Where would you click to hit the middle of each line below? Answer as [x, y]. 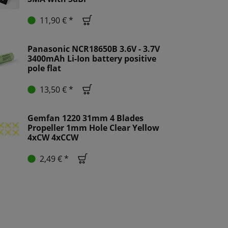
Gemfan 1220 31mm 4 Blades [85, 118]
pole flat [44, 68]
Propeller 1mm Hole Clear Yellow [93, 128]
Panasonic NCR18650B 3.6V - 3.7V [94, 49]
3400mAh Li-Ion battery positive [92, 59]
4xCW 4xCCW [53, 138]
